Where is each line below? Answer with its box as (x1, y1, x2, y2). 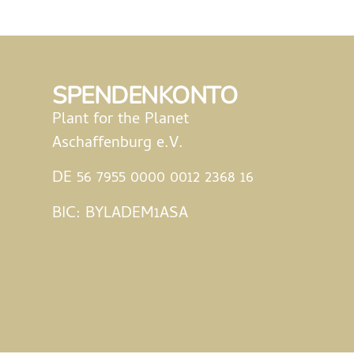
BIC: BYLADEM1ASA (52, 201, 188, 228)
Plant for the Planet (52, 107, 189, 134)
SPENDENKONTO (52, 79, 237, 112)
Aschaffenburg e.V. (52, 130, 183, 157)
